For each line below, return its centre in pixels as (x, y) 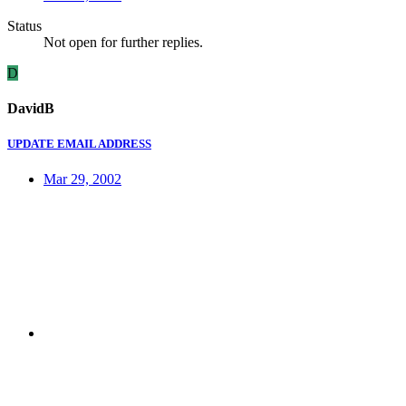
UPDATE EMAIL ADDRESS (79, 144)
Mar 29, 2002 (82, 179)
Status (24, 25)
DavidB (31, 109)
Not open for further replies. (123, 42)
